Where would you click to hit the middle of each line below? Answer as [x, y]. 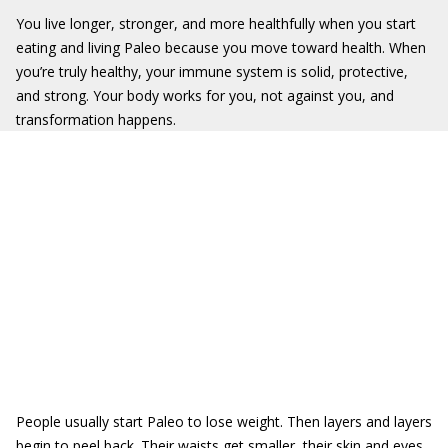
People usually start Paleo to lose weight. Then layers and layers [224, 421]
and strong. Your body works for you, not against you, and [205, 95]
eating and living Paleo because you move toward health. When [221, 47]
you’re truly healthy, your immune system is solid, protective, [212, 71]
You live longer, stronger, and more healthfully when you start [216, 23]
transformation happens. [96, 119]
